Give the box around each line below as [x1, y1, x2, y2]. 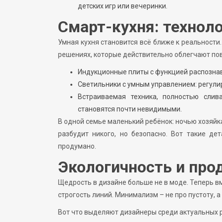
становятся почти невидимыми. [78, 105, 182, 113]
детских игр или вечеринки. [78, 1, 167, 10]
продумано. [58, 142, 96, 150]
